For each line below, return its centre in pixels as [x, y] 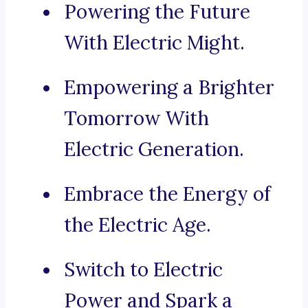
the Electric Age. [137, 225]
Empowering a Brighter [169, 88]
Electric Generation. [154, 150]
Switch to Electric [143, 270]
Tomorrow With [136, 119]
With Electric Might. [154, 43]
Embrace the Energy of [167, 194]
